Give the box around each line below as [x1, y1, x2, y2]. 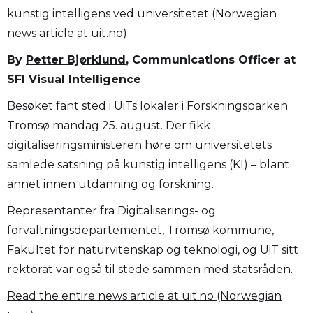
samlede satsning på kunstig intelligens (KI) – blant [7, 158, 289, 172]
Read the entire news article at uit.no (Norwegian [7, 289, 282, 303]
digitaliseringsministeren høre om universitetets [7, 138, 272, 152]
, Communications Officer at [126, 53, 296, 67]
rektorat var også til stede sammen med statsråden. [7, 263, 293, 277]
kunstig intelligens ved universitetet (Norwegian [7, 7, 277, 21]
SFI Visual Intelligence [7, 73, 141, 87]
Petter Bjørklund [26, 53, 126, 67]
